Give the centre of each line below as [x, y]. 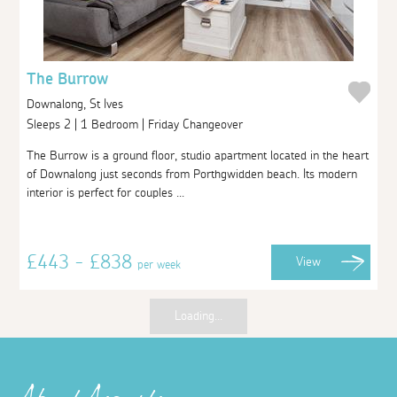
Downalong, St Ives [75, 104]
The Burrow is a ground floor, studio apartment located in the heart [198, 156]
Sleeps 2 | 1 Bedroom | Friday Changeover [137, 125]
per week [160, 265]
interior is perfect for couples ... [106, 193]
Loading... [198, 316]
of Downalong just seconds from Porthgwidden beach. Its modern [192, 174]
